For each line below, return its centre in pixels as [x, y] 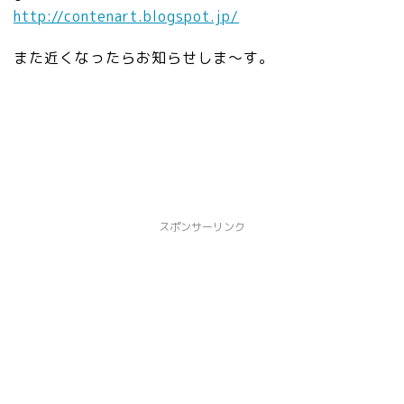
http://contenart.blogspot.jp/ [126, 16]
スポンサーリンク [202, 226]
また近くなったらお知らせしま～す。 [144, 57]
